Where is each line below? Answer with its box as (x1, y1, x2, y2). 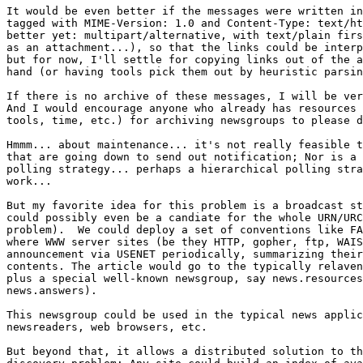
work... (6, 175, 52, 188)
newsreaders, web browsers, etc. (6, 321, 207, 334)
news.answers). (6, 284, 97, 297)
